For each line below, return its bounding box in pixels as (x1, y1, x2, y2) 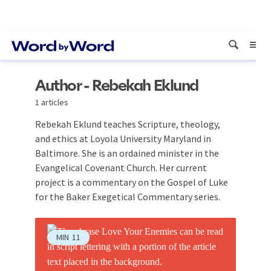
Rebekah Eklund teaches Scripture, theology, (35, 118, 220, 130)
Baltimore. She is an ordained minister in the (35, 147, 219, 159)
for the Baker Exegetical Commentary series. (35, 191, 220, 203)
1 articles (35, 97, 68, 108)
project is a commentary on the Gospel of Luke (35, 176, 228, 188)
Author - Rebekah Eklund (35, 79, 198, 94)
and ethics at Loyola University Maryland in (35, 132, 211, 145)
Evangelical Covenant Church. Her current (35, 162, 207, 174)
